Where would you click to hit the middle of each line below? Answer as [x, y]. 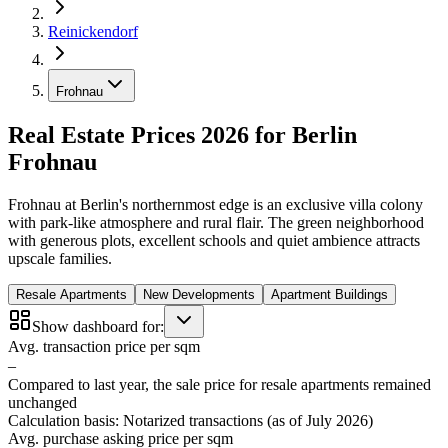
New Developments [199, 294]
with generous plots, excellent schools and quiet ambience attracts [214, 240]
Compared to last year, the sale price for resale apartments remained [219, 384]
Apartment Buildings [329, 294]
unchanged [42, 402]
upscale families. [60, 258]
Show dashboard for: [98, 326]
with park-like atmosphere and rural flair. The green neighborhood [216, 222]
